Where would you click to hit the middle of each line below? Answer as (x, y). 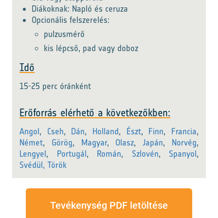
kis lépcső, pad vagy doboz (91, 48)
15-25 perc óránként (55, 86)
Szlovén (145, 154)
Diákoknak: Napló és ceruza (80, 9)
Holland (106, 131)
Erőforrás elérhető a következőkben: (95, 113)
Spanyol (183, 154)
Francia (184, 131)
